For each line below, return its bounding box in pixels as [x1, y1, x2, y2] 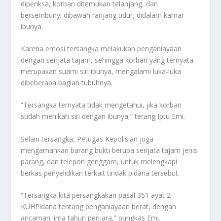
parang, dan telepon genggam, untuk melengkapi [21, 156, 178, 166]
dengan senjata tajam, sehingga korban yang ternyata [21, 55, 194, 65]
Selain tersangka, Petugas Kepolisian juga [21, 134, 154, 144]
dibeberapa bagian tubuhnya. [21, 78, 113, 88]
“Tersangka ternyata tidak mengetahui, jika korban [21, 100, 182, 110]
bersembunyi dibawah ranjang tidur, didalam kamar [21, 10, 184, 20]
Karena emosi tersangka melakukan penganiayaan [21, 44, 182, 54]
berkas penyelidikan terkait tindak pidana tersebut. [21, 168, 180, 178]
